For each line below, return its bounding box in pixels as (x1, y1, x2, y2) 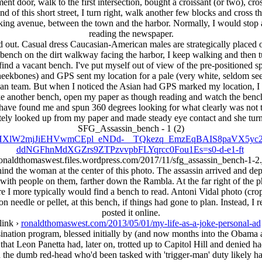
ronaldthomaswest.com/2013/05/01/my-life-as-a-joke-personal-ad (20, 218, 261, 228)
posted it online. (102, 208, 160, 218)
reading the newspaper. (88, 29, 174, 39)
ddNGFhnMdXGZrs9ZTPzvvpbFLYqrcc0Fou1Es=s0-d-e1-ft (16, 144, 244, 154)
